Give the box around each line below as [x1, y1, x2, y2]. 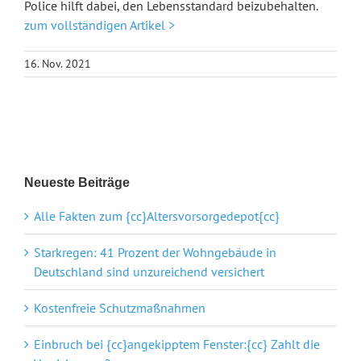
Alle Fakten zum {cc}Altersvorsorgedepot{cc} [34, 207, 280, 224]
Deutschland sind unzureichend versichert [34, 263, 264, 280]
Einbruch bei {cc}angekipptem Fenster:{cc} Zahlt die [34, 335, 320, 352]
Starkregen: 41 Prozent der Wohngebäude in [34, 243, 276, 260]
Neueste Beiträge [24, 175, 130, 189]
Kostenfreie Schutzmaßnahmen [34, 299, 205, 316]
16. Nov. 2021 [24, 56, 91, 72]
